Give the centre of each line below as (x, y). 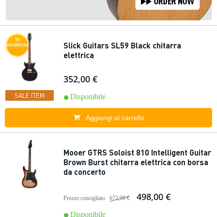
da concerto (85, 172)
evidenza (17, 44)
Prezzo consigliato (84, 198)
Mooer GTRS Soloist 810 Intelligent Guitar (137, 152)
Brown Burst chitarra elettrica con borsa (136, 162)
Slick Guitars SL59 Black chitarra (122, 45)
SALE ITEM (30, 95)
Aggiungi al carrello (115, 118)
